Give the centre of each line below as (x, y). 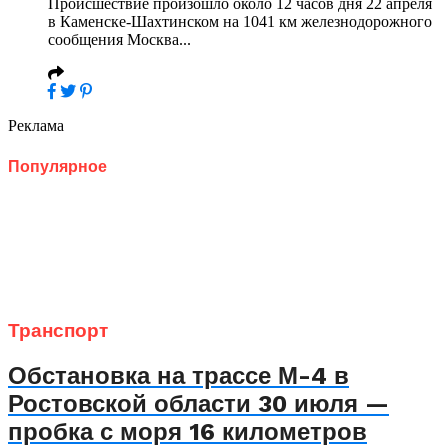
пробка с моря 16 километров (187, 431)
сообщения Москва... (119, 40)
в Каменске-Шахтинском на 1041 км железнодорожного (240, 22)
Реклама (36, 126)
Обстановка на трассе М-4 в (178, 375)
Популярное (57, 166)
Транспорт (58, 330)
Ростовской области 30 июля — (198, 403)
